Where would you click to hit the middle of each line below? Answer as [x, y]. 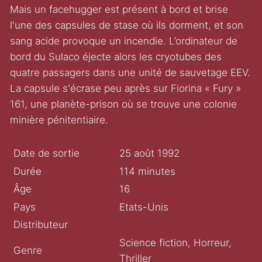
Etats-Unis [144, 207]
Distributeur [41, 225]
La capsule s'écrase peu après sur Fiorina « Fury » [126, 89]
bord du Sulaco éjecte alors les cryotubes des [116, 57]
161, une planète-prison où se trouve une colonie [124, 104]
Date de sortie [47, 153]
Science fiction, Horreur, [175, 242]
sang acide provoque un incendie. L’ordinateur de [124, 41]
